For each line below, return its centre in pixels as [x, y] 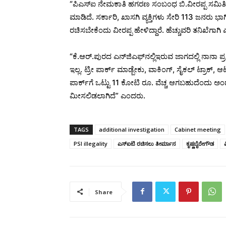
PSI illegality [91, 143]
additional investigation [132, 129]
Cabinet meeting [198, 129]
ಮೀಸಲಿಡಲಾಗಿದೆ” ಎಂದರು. [107, 95]
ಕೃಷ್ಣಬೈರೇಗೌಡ [200, 143]
